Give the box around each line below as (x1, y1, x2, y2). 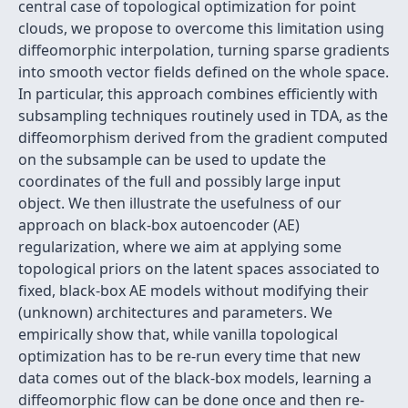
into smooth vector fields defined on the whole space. (18, 62, 389, 82)
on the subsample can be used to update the (18, 149, 326, 169)
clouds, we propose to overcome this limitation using (18, 18, 384, 38)
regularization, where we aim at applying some (18, 237, 342, 257)
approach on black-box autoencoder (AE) (18, 215, 300, 235)
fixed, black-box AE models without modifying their (18, 280, 369, 301)
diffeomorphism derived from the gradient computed (18, 127, 388, 148)
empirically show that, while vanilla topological (18, 324, 338, 344)
